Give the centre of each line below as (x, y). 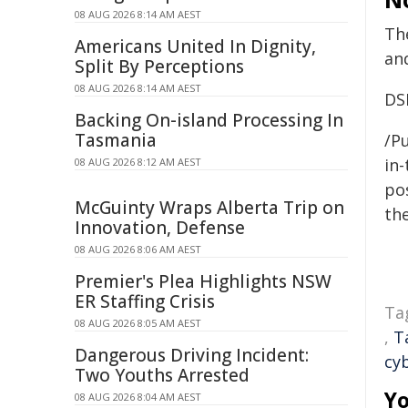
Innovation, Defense (160, 228)
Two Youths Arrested (162, 375)
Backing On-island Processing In (209, 120)
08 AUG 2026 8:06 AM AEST (138, 249)
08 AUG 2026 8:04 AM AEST (138, 397)
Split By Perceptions (159, 66)
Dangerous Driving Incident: (192, 355)
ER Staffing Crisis (145, 301)
